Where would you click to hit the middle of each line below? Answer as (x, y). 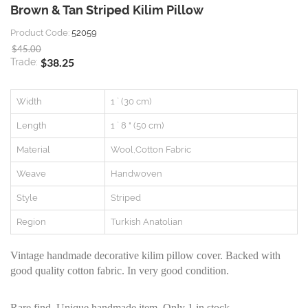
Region (31, 222)
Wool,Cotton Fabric (151, 150)
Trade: (25, 62)
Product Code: (41, 33)
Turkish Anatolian (147, 222)
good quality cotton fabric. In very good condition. (120, 271)
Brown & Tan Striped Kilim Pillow (107, 10)
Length (32, 126)
